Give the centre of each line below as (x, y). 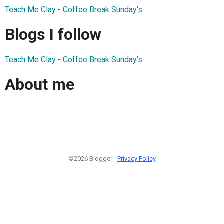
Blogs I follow (53, 35)
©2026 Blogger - (93, 158)
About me (40, 85)
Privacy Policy (136, 158)
